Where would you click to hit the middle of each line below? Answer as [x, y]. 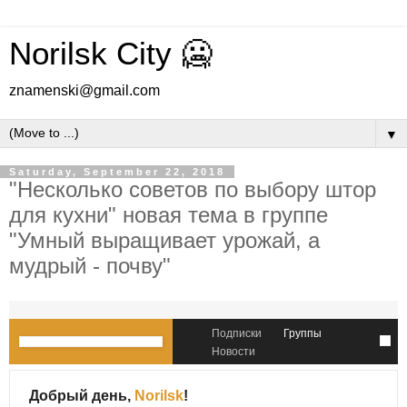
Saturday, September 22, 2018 [117, 172]
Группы [303, 333]
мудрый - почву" [90, 266]
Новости [233, 351]
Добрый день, [82, 395]
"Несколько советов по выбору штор [193, 189]
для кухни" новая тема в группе [169, 215]
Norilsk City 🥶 [111, 54]
